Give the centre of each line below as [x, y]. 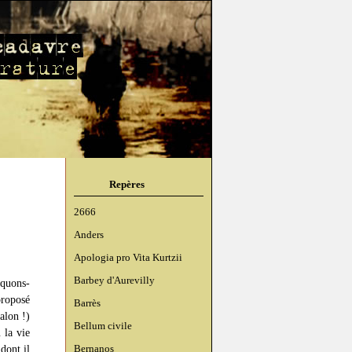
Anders [89, 235]
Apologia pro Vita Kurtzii [128, 257]
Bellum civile [103, 326]
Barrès [87, 303]
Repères [127, 184]
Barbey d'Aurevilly [114, 280]
